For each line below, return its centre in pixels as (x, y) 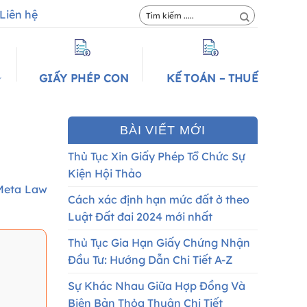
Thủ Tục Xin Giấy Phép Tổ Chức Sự (156, 156)
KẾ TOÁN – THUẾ (212, 78)
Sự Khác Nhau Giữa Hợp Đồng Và (156, 286)
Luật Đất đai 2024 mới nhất (140, 217)
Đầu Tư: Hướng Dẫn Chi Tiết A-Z (150, 260)
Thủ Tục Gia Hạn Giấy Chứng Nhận (159, 243)
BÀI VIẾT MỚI (162, 130)
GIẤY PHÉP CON (84, 78)
